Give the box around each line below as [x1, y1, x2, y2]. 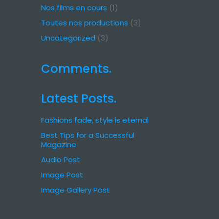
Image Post [41, 170, 83, 180]
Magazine [41, 139, 76, 150]
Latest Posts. [41, 90, 116, 107]
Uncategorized [41, 33, 95, 43]
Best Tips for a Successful [41, 130, 134, 140]
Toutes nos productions [41, 18, 128, 28]
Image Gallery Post [41, 185, 110, 195]
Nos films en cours [41, 2, 107, 13]
